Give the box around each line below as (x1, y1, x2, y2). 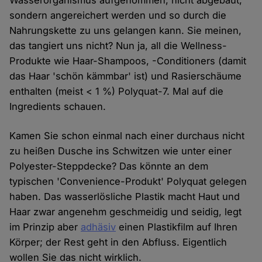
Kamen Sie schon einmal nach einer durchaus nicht (9, 130, 245, 142)
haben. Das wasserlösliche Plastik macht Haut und (9, 191, 240, 203)
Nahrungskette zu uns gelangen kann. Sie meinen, (9, 25, 242, 37)
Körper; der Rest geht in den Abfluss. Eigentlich (9, 236, 227, 249)
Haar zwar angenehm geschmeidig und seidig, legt (9, 206, 242, 218)
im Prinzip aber (9, 221, 81, 233)
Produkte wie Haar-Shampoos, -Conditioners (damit (9, 55, 247, 67)
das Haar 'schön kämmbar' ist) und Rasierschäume (9, 70, 242, 82)
